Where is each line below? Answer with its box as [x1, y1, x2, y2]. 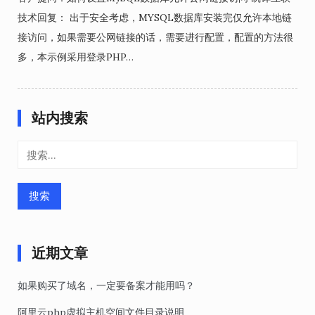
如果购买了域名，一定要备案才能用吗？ [18, 279, 195, 292]
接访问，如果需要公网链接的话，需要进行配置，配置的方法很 [18, 31, 293, 44]
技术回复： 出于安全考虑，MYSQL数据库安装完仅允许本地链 [18, 11, 292, 24]
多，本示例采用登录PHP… [18, 51, 134, 63]
